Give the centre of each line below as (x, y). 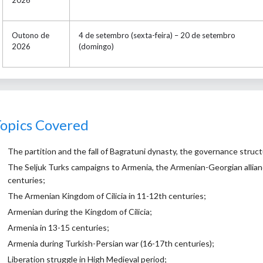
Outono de (30, 35)
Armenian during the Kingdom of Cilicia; (80, 212)
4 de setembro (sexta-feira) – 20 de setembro (157, 35)
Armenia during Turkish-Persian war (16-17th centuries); (111, 244)
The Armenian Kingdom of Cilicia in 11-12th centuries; (107, 196)
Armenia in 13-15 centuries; (58, 228)
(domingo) (96, 46)
